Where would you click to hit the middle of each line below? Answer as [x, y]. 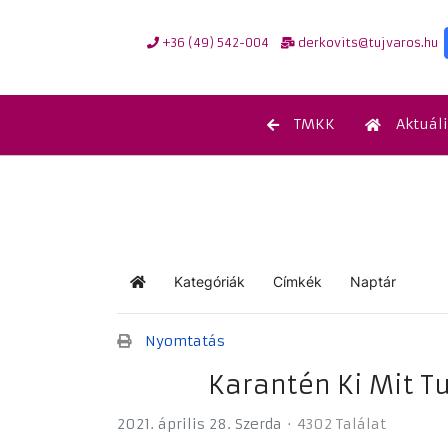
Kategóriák [209, 281]
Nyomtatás [185, 340]
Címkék [297, 281]
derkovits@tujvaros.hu [366, 42]
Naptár [373, 281]
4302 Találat [341, 424]
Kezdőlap [167, 290]
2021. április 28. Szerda [199, 424]
